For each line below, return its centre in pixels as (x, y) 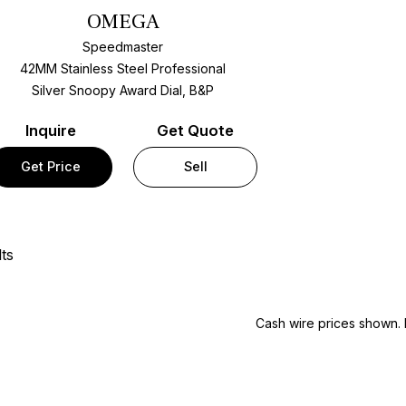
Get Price (50, 167)
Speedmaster (123, 47)
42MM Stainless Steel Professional (123, 69)
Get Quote (196, 130)
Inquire (50, 130)
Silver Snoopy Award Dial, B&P (123, 91)
